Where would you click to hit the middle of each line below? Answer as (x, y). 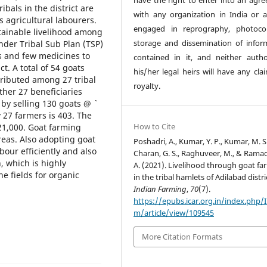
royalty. (147, 86)
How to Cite (155, 127)
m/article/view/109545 (174, 213)
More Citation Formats (182, 237)
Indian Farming (160, 189)
